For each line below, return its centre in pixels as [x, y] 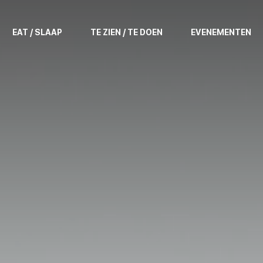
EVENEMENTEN [221, 32]
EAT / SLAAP [37, 32]
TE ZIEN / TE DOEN [126, 32]
